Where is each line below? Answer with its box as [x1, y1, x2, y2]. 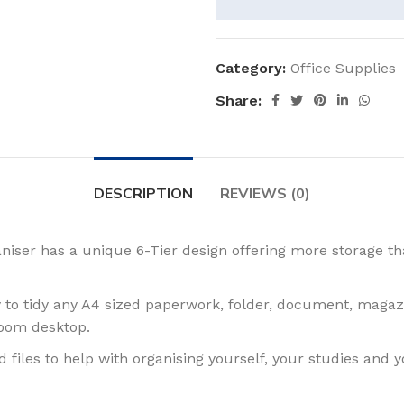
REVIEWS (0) [220, 184, 310, 202]
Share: [216, 91, 262, 109]
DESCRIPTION [94, 184, 193, 202]
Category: [216, 60, 286, 77]
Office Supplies [290, 60, 396, 77]
